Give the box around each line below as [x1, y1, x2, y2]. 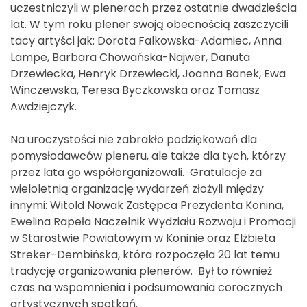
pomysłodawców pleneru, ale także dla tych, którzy [10, 147, 286, 164]
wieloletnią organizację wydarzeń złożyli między [10, 180, 264, 197]
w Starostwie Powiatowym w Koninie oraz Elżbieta [10, 230, 275, 246]
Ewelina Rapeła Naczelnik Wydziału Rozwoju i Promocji [10, 213, 296, 230]
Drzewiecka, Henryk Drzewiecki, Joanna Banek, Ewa [10, 65, 286, 82]
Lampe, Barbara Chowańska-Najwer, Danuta [10, 49, 250, 65]
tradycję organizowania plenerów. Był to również [10, 262, 272, 279]
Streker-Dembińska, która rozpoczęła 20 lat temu [10, 246, 280, 262]
